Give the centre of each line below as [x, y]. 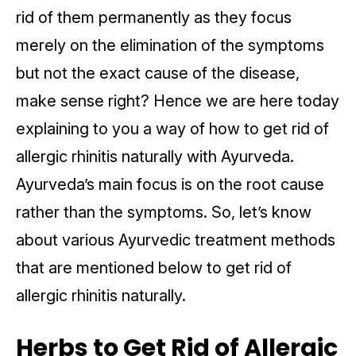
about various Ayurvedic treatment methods [176, 240]
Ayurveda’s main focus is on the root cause [170, 185]
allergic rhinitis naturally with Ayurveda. [155, 157]
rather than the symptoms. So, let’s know [164, 213]
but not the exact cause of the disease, [158, 74]
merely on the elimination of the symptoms [170, 46]
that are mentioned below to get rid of [154, 268]
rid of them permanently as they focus [154, 18]
